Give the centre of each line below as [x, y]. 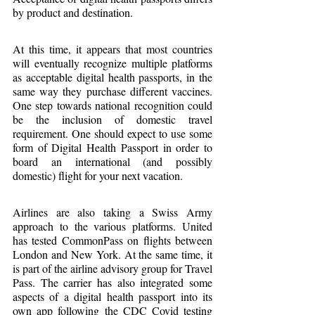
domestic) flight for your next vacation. [98, 175]
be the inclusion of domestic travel [112, 119]
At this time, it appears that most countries [112, 49]
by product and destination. [73, 12]
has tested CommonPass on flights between [112, 240]
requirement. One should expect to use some [112, 133]
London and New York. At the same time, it [112, 254]
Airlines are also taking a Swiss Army [112, 212]
